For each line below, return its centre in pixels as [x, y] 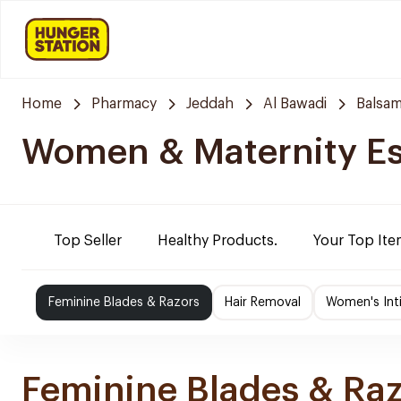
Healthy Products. [218, 241]
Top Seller [88, 241]
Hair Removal [263, 303]
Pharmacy [124, 104]
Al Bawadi [295, 104]
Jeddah [210, 104]
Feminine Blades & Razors [124, 303]
